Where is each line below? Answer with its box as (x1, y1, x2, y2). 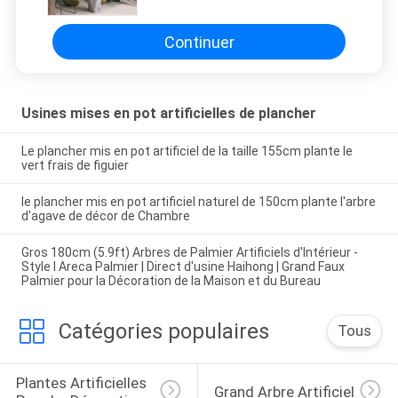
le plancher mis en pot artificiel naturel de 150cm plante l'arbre (20, 194, 376, 209)
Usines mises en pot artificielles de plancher (20, 105, 316, 123)
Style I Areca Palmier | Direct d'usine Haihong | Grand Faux (20, 259, 345, 274)
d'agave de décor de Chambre (20, 208, 190, 223)
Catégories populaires (58, 318, 269, 344)
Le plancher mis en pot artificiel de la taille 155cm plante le (20, 143, 353, 158)
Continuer (163, 32, 235, 52)
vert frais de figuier (20, 157, 129, 172)
